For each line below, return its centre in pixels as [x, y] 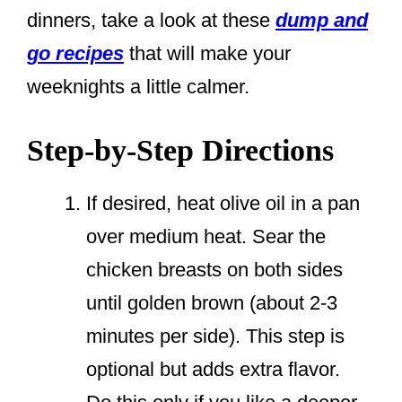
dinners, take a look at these [151, 21]
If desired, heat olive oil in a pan [223, 204]
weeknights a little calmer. [138, 87]
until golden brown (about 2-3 [212, 303]
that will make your [207, 54]
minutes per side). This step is [215, 336]
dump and [322, 21]
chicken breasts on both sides [214, 270]
